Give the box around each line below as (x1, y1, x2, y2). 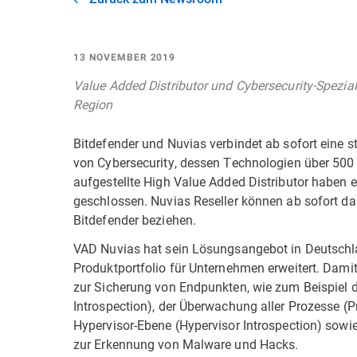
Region (73, 96, 113, 112)
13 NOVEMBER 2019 (73, 52, 176, 63)
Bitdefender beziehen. (73, 211, 197, 228)
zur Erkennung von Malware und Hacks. (73, 335, 302, 352)
